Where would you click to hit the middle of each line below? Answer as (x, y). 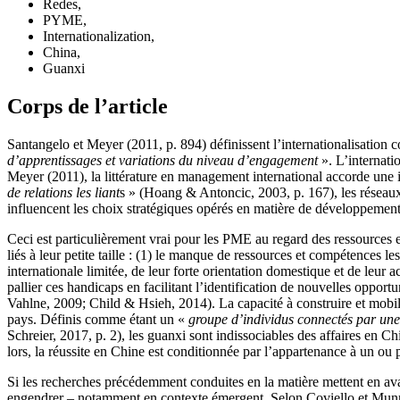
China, (62, 53)
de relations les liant (63, 192)
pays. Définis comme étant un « (98, 319)
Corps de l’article (87, 107)
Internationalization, (99, 37)
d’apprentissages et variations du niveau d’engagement (162, 160)
